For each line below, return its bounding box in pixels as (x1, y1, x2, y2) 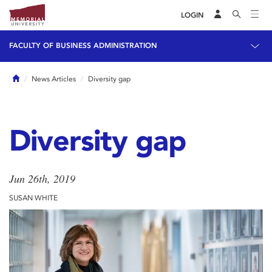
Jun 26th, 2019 (9, 171, 75, 186)
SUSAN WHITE (9, 194, 58, 202)
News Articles (32, 75, 76, 83)
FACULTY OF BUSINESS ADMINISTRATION (9, 41, 157, 50)
